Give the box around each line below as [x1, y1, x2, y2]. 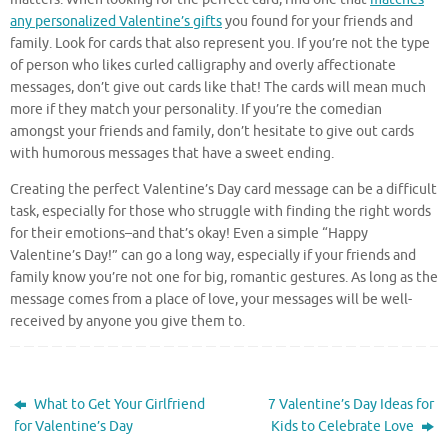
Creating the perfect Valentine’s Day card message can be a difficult [10, 180, 437, 198]
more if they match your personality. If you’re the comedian [10, 101, 382, 119]
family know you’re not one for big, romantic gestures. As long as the [10, 268, 438, 286]
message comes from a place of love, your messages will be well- [10, 290, 412, 308]
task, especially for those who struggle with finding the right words [10, 202, 431, 220]
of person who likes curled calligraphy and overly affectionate [10, 57, 396, 75]
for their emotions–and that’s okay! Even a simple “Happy [10, 224, 368, 242]
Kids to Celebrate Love [270, 417, 417, 435]
